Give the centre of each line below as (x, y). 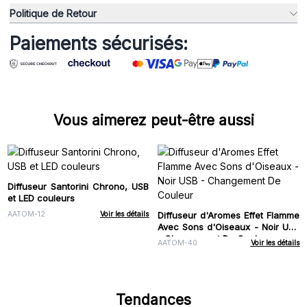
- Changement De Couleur (214, 238)
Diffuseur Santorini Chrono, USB (78, 186)
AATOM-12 (26, 214)
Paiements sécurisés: (99, 44)
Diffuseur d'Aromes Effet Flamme (229, 215)
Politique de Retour (53, 13)
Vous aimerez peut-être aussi (153, 121)
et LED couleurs (41, 198)
